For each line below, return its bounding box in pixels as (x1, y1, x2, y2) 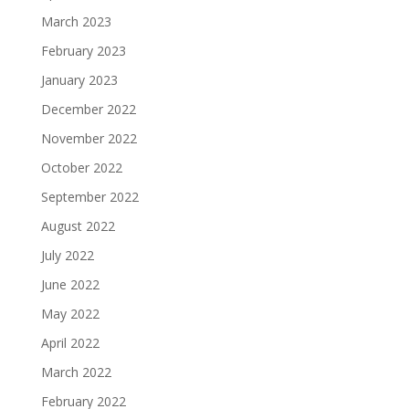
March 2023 (40, 13, 111, 30)
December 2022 (40, 100, 136, 118)
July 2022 (40, 246, 94, 264)
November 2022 (40, 130, 137, 147)
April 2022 (40, 334, 100, 351)
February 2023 (40, 42, 126, 59)
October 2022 (40, 159, 122, 176)
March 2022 (40, 363, 111, 381)
